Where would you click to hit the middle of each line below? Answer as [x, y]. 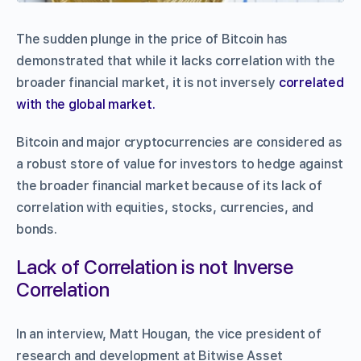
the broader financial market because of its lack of [169, 185]
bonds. [37, 229]
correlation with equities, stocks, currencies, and [165, 207]
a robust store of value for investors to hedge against [180, 164]
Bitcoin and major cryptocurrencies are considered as [179, 142]
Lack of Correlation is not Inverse [155, 267]
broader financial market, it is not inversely [147, 82]
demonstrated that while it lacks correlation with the [176, 60]
